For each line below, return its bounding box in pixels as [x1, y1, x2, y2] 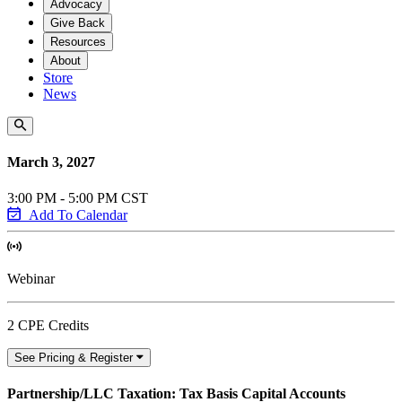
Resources [50, 35, 106, 48]
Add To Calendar [29, 206, 127, 223]
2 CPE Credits [7, 317, 89, 333]
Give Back [50, 16, 105, 30]
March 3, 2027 [7, 154, 95, 170]
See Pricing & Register [14, 350, 133, 364]
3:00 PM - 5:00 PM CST [7, 189, 148, 205]
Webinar [7, 270, 55, 286]
